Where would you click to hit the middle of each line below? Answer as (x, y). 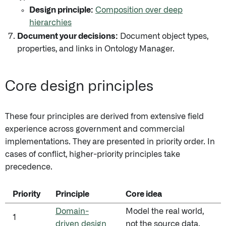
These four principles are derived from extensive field (104, 117)
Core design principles (79, 87)
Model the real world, (165, 211)
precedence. (29, 167)
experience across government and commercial (95, 129)
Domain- (72, 211)
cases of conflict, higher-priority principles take (93, 154)
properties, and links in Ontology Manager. (96, 49)
